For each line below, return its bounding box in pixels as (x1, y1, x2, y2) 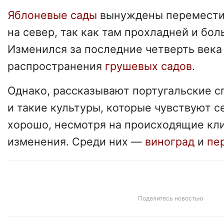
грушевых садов (105, 59, 192, 72)
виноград (145, 134, 197, 148)
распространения (7, 59, 105, 72)
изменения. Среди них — (7, 134, 145, 148)
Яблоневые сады (7, 8, 97, 21)
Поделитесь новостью (137, 194, 203, 202)
